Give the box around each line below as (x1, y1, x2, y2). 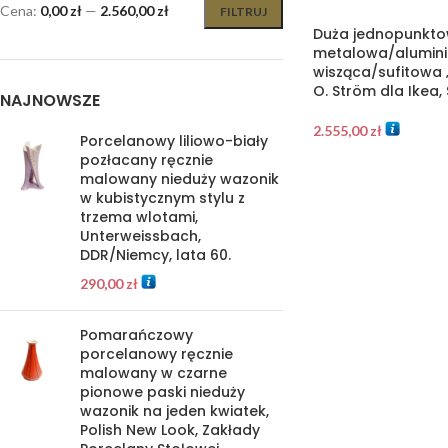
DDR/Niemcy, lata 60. (80, 245, 231, 265)
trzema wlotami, (80, 207, 198, 227)
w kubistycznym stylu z (80, 188, 245, 208)
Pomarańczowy (80, 325, 193, 345)
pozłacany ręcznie (80, 150, 213, 170)
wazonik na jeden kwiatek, (80, 401, 269, 421)
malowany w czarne (80, 363, 227, 383)
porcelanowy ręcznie (80, 344, 233, 364)
